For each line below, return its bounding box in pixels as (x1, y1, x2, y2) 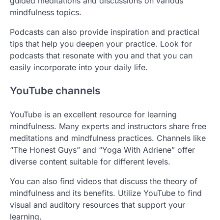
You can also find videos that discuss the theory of (10, 176, 197, 187)
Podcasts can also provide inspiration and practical (10, 27, 199, 37)
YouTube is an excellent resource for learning (10, 110, 177, 120)
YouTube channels (10, 84, 100, 97)
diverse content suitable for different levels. (10, 157, 170, 167)
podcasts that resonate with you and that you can (10, 50, 192, 60)
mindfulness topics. (10, 7, 82, 17)
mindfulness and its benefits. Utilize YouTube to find (10, 188, 202, 198)
